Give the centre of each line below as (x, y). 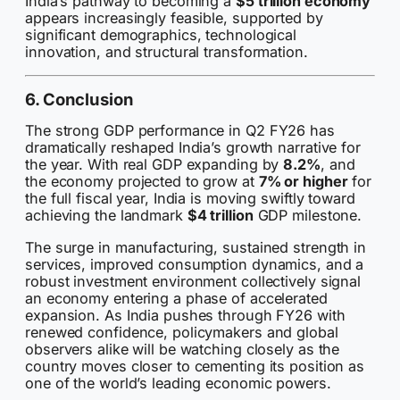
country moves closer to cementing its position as (195, 366)
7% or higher (303, 182)
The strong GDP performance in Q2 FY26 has (180, 131)
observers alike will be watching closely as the (183, 349)
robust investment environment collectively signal (193, 281)
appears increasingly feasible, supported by (174, 17)
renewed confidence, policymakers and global (182, 332)
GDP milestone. (308, 216)
